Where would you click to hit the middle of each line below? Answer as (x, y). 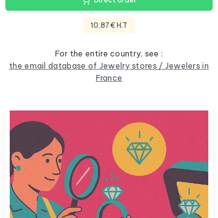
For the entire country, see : (109, 53)
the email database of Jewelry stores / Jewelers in (109, 65)
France (109, 78)
